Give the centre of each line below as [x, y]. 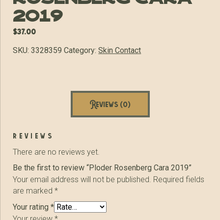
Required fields [179, 179]
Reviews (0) [110, 104]
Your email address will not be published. [82, 179]
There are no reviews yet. [56, 152]
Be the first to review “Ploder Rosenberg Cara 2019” [102, 167]
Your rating [32, 207]
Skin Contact [120, 51]
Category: [81, 51]
